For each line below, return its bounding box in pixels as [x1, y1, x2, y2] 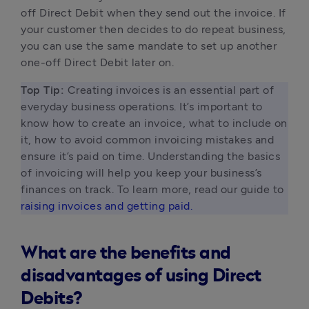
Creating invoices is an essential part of [64, 83, 274, 97]
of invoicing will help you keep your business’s [21, 166, 262, 179]
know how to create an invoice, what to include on [21, 117, 288, 130]
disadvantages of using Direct [21, 267, 261, 285]
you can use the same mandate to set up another [21, 39, 277, 52]
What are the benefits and [21, 244, 231, 262]
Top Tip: [21, 83, 64, 97]
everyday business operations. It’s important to [21, 100, 263, 113]
